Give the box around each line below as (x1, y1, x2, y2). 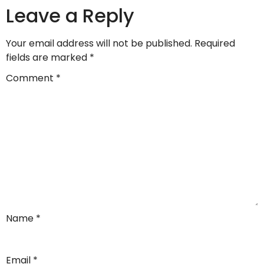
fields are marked (6, 51, 90, 65)
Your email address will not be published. (6, 37, 192, 51)
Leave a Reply (6, 2, 134, 29)
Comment (6, 71, 56, 85)
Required (194, 37, 235, 51)
